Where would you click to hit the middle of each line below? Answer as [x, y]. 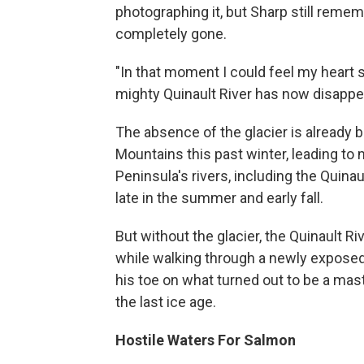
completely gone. [171, 33]
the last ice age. [166, 301]
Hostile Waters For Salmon [206, 340]
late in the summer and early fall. [219, 197]
